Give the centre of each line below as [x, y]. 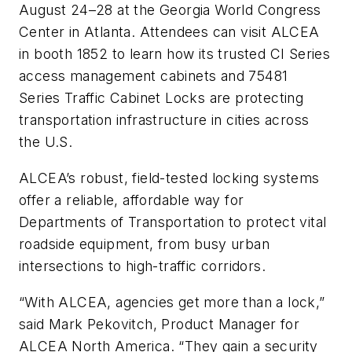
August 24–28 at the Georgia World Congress [170, 10]
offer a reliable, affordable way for [132, 200]
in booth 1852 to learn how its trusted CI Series [175, 54]
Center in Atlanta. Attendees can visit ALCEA [169, 32]
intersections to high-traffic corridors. [142, 266]
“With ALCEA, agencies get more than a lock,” [172, 302]
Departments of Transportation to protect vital [173, 222]
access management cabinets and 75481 [154, 76]
